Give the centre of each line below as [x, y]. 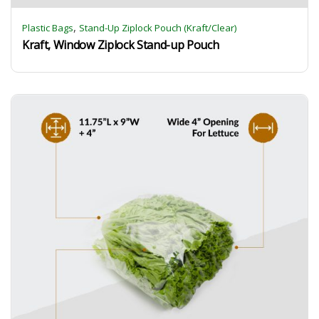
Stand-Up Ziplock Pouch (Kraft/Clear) [158, 28]
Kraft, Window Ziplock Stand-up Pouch [121, 45]
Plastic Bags [48, 28]
